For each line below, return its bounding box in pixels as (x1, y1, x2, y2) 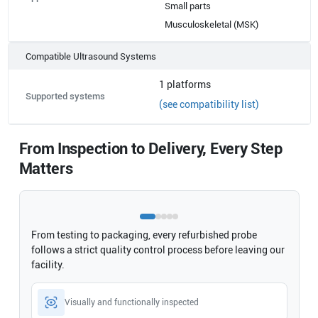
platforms (165, 78, 211, 90)
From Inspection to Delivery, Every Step (18, 139, 283, 158)
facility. (31, 258, 65, 270)
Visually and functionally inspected (64, 297, 199, 307)
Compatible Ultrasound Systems (25, 50, 156, 62)
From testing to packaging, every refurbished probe (31, 229, 257, 241)
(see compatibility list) (159, 98, 259, 110)
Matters (18, 159, 73, 177)
